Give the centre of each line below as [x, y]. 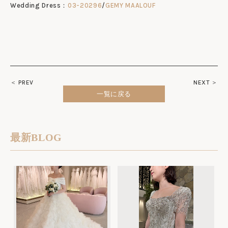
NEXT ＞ [206, 82]
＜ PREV [22, 82]
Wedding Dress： [39, 5]
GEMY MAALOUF [130, 5]
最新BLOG [36, 138]
